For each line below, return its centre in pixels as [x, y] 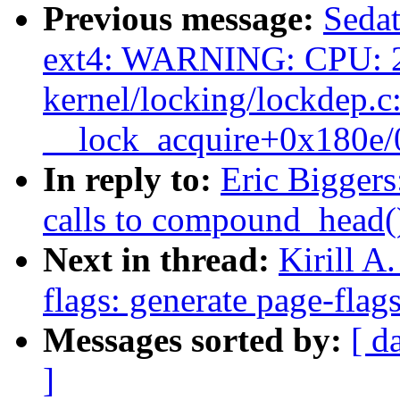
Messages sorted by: [197, 340]
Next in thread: [161, 260]
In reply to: [132, 179]
